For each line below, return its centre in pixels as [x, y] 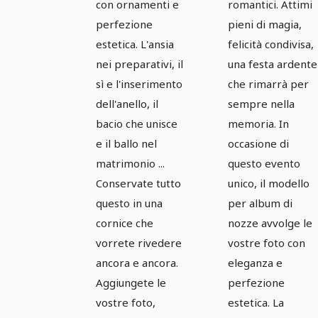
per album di [260, 203]
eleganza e [255, 263]
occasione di [258, 144]
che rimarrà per [268, 84]
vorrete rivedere [139, 243]
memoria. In [258, 124]
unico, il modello [269, 183]
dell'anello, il [127, 104]
